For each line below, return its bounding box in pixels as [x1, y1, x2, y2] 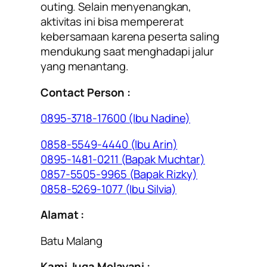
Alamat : [41, 207, 85, 223]
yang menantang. [41, 58, 129, 74]
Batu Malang [41, 232, 103, 249]
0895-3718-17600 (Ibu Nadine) [41, 110, 191, 126]
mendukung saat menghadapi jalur [41, 44, 214, 60]
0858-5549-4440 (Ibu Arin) [41, 136, 178, 152]
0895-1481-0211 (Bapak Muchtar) [41, 151, 205, 167]
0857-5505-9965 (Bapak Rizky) [41, 166, 198, 182]
